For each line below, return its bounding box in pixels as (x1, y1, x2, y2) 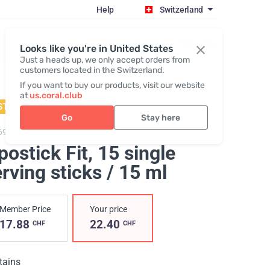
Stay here (141, 112, 181, 123)
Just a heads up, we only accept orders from (19, 55, 190, 65)
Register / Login (101, 38, 160, 48)
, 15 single (87, 142, 175, 165)
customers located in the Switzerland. (19, 65, 165, 75)
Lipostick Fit (10, 127, 56, 137)
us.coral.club (29, 90, 83, 101)
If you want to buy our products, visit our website (19, 80, 205, 90)
